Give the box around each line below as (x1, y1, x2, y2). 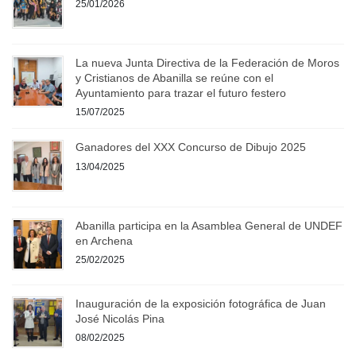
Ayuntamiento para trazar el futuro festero (75, 86, 286, 99)
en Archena (75, 234, 133, 247)
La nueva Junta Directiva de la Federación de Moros (75, 56, 339, 69)
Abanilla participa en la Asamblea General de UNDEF (75, 219, 342, 232)
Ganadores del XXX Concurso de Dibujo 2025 (75, 141, 306, 154)
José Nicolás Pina (75, 311, 164, 325)
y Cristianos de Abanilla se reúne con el (75, 71, 273, 84)
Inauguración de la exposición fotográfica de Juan (75, 296, 326, 310)
